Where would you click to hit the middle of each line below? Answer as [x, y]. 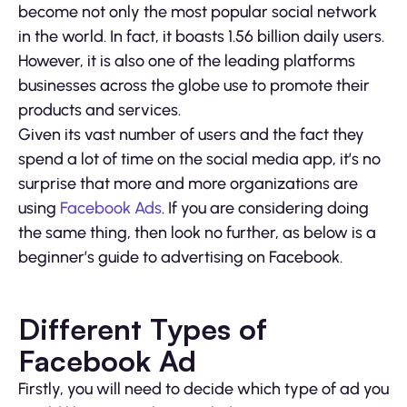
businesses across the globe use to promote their [194, 85]
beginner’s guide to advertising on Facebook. [180, 257]
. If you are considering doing [265, 208]
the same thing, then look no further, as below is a [197, 232]
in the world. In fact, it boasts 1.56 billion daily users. [201, 36]
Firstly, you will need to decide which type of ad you [203, 388]
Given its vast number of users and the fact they [191, 134]
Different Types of [143, 328]
